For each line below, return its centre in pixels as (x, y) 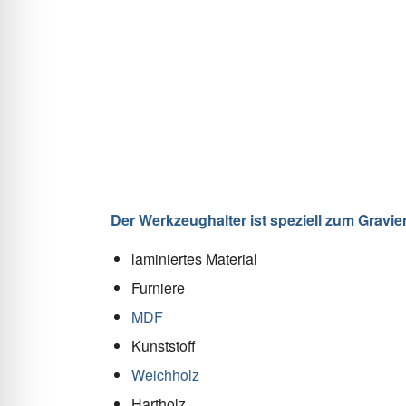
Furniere (158, 287)
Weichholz (165, 374)
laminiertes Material (194, 258)
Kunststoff (164, 345)
